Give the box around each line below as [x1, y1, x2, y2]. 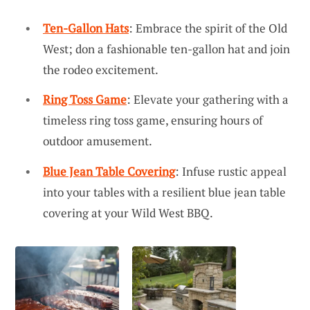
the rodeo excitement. [43, 61, 158, 77]
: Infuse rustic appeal [175, 163, 286, 179]
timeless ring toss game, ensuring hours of [43, 112, 263, 129]
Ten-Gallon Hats [43, 19, 129, 36]
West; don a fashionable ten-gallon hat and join [43, 40, 290, 57]
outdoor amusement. [43, 133, 152, 149]
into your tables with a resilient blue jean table [43, 183, 286, 200]
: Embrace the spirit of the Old [129, 19, 287, 36]
